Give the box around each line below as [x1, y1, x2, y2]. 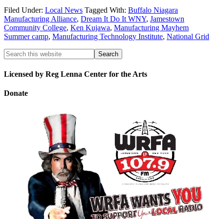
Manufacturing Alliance [4, 15, 77, 23]
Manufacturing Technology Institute [52, 32, 163, 41]
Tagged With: [85, 6, 128, 15]
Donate [4, 88, 28, 97]
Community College [4, 23, 66, 32]
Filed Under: [4, 6, 45, 15]
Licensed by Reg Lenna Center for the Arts [4, 69, 147, 78]
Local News [45, 6, 83, 15]
